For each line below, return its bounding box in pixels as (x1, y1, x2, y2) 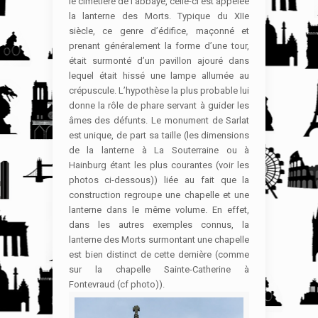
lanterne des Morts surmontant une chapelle (68, 234, 250, 245)
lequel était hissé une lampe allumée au (68, 70, 250, 81)
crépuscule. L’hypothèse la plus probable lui (68, 84, 250, 96)
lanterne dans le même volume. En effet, (68, 204, 250, 215)
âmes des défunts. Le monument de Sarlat (68, 114, 250, 126)
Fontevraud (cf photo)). (68, 278, 165, 290)
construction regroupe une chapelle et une (68, 189, 250, 200)
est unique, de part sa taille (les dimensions (68, 129, 250, 141)
